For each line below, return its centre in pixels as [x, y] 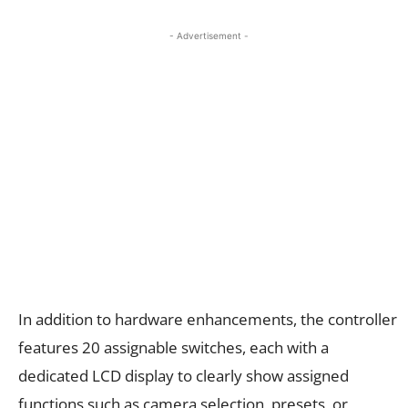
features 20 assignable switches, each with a [173, 347]
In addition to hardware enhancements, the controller [208, 319]
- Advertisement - [209, 35]
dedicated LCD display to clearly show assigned [184, 375]
